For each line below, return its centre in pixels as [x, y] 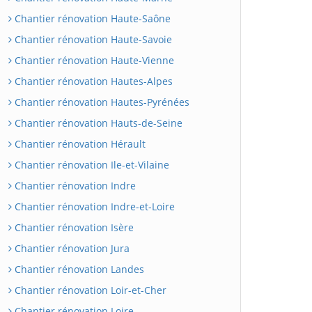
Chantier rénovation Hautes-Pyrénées [101, 102]
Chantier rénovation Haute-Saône [91, 18]
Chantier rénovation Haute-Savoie [92, 39]
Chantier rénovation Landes [78, 269]
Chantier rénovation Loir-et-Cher [89, 290]
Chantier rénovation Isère [73, 227]
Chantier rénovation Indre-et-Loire [93, 206]
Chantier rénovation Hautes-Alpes [92, 81]
